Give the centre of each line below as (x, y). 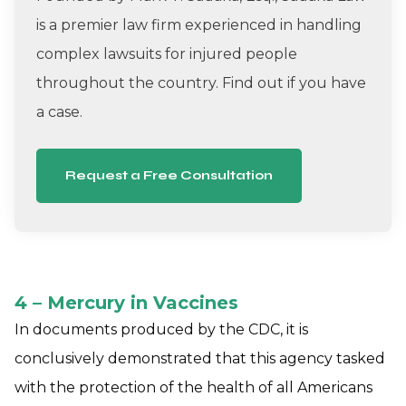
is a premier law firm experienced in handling (199, 24)
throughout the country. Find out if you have (201, 82)
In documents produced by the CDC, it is (161, 329)
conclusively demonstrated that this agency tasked (200, 358)
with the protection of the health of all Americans (193, 387)
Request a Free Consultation (169, 175)
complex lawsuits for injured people (167, 53)
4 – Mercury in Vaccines (126, 302)
